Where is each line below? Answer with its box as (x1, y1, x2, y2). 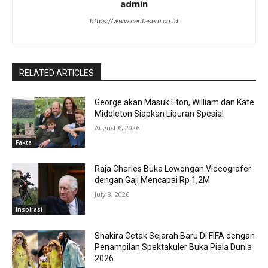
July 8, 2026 (95, 190, 130, 199)
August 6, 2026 (95, 123, 140, 132)
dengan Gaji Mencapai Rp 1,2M (95, 175, 211, 185)
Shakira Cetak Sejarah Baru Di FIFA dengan (95, 230, 255, 240)
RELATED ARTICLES (19, 68, 94, 78)
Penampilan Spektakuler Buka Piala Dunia (95, 242, 252, 252)
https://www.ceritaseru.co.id (90, 16, 178, 25)
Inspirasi (16, 205, 42, 214)
